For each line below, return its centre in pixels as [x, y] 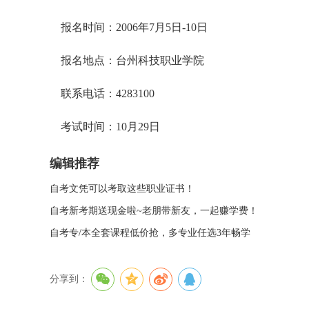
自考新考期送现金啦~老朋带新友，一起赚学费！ [154, 211]
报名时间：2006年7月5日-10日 [129, 27]
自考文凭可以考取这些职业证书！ [122, 189]
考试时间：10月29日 [105, 127]
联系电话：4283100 [102, 93]
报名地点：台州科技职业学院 [127, 60]
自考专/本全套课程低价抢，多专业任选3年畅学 [150, 233]
